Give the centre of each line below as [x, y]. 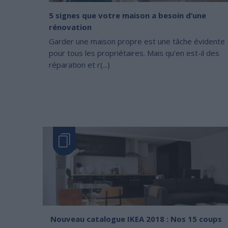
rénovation [70, 27]
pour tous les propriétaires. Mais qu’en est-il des [134, 53]
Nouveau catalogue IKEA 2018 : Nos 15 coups [136, 219]
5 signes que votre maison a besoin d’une [127, 15]
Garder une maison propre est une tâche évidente [137, 41]
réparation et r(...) [79, 64]
